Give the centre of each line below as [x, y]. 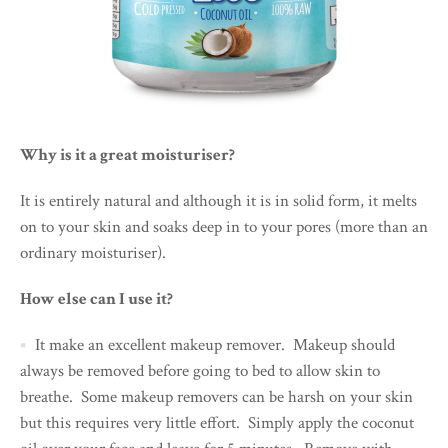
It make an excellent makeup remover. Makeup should [215, 344]
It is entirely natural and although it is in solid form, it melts [218, 200]
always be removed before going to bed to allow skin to [200, 370]
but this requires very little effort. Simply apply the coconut [217, 422]
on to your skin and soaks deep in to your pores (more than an [224, 226]
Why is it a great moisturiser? [127, 154]
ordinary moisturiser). [93, 252]
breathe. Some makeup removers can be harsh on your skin [216, 396]
